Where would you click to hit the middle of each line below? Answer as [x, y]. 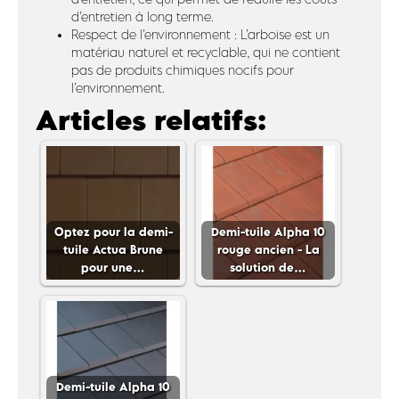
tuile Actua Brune [113, 249]
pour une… [113, 267]
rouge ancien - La [268, 249]
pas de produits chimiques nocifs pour [183, 70]
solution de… [268, 267]
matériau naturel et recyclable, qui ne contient [206, 52]
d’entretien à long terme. [142, 16]
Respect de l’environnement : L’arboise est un [200, 34]
